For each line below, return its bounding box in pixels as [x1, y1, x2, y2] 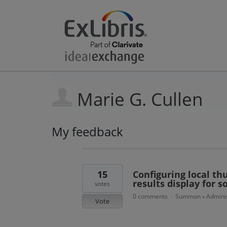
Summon [175, 192, 201, 201]
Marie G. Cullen [77, 87, 203, 111]
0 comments [132, 192, 168, 201]
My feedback [52, 123, 123, 140]
